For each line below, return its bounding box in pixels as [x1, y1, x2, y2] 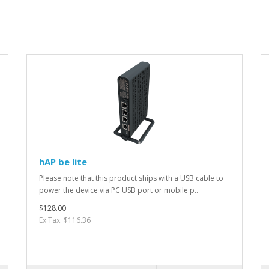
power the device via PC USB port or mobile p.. [39, 185, 198, 196]
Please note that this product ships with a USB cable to [39, 173, 223, 184]
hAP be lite [39, 156, 87, 168]
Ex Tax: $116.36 [39, 215, 91, 226]
